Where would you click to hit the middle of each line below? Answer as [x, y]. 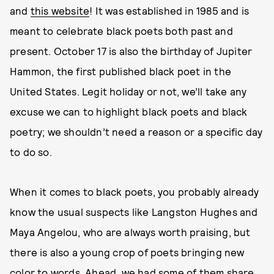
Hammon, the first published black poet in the [121, 71]
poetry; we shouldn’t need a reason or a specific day [136, 131]
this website [60, 10]
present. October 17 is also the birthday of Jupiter [131, 51]
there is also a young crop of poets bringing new [127, 252]
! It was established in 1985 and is [169, 10]
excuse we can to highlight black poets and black [129, 111]
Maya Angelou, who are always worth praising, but [130, 232]
